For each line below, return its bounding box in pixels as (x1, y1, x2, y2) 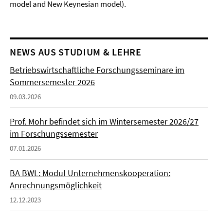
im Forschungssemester (10, 128, 98, 139)
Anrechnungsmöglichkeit (10, 180, 102, 191)
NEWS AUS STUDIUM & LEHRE (10, 46, 142, 58)
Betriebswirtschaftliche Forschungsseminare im (10, 64, 184, 75)
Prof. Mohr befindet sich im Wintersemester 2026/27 (10, 116, 199, 127)
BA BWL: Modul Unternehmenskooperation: (10, 167, 170, 179)
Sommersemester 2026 (10, 76, 95, 88)
